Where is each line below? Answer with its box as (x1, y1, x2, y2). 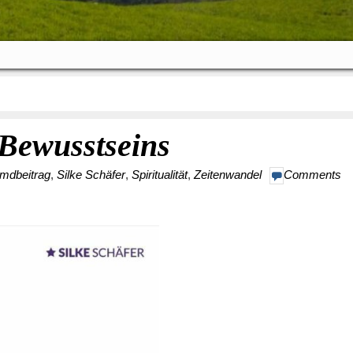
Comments (284, 168, 341, 181)
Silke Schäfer (57, 168, 125, 181)
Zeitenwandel (194, 168, 262, 181)
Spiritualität (132, 168, 188, 181)
